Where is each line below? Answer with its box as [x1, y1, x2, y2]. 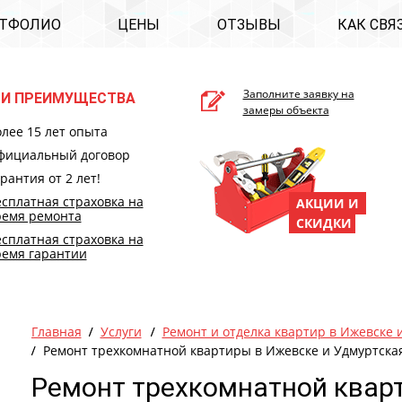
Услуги [100, 323, 142, 340]
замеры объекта [242, 102, 329, 118]
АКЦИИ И [292, 195, 366, 212]
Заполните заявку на [242, 86, 354, 101]
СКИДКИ [288, 214, 352, 232]
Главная [31, 323, 82, 340]
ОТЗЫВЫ [216, 16, 281, 33]
